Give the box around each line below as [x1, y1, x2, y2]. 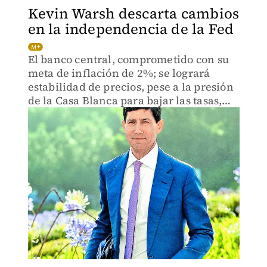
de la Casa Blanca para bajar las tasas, [27, 93, 222, 108]
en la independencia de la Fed [27, 19, 234, 39]
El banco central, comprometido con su [27, 52, 229, 67]
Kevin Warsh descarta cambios [27, 4, 240, 23]
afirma [27, 107, 63, 122]
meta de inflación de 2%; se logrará [27, 66, 210, 80]
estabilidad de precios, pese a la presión [27, 79, 234, 94]
